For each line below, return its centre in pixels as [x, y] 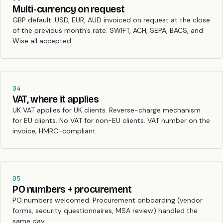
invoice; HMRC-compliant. [55, 131]
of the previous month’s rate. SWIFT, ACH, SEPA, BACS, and [108, 30]
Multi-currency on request [69, 9]
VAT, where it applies [56, 99]
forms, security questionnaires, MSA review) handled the [105, 210]
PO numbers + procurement [72, 189]
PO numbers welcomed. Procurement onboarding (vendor [108, 200]
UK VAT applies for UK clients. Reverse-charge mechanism [107, 110]
